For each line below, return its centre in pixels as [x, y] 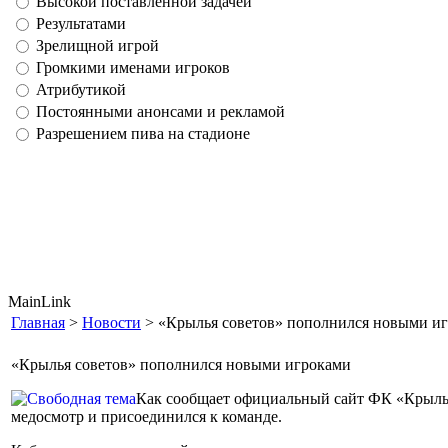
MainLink [39, 301]
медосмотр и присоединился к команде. [146, 416]
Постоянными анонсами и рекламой [160, 111]
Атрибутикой [81, 89]
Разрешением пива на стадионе [143, 133]
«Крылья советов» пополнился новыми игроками [181, 364]
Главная [38, 322]
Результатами [81, 23]
